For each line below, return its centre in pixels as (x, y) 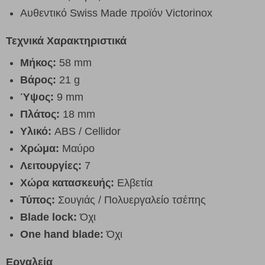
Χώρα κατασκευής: (67, 182)
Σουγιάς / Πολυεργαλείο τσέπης (130, 200)
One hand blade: (62, 234)
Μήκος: (38, 62)
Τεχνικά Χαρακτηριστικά (66, 41)
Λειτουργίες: (51, 165)
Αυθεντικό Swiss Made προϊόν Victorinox (116, 13)
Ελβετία (133, 182)
